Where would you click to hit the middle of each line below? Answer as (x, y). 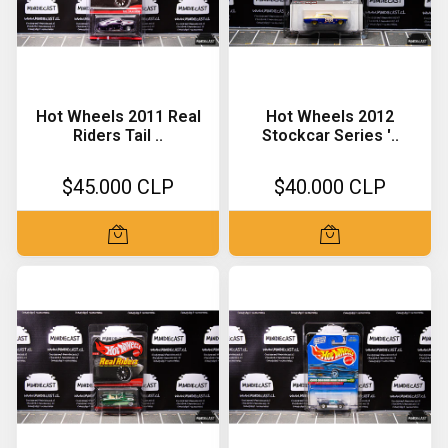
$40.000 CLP (330, 187)
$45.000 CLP (118, 187)
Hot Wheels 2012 (330, 116)
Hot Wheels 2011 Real (118, 116)
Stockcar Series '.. (330, 135)
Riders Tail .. (118, 135)
